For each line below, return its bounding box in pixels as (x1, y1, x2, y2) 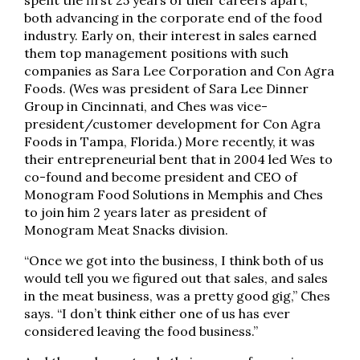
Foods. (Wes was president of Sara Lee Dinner (24, 80, 309, 96)
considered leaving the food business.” (24, 323, 258, 339)
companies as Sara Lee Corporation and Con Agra (24, 63, 334, 79)
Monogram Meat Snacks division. (24, 222, 228, 238)
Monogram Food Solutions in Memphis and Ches (24, 186, 323, 202)
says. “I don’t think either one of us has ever (24, 305, 290, 321)
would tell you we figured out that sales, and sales (24, 270, 328, 286)
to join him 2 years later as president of (24, 204, 267, 220)
